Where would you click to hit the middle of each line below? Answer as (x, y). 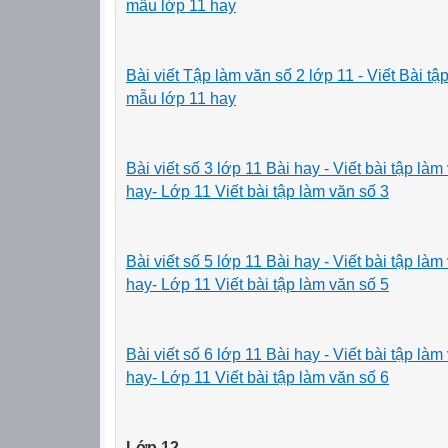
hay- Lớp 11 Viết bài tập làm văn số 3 (257, 191)
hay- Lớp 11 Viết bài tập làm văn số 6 (257, 377)
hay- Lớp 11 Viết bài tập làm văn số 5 (257, 284)
